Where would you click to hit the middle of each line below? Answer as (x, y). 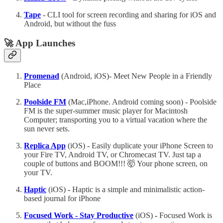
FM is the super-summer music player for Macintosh (106, 111)
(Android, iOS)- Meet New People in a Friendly (136, 76)
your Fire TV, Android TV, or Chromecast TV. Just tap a (112, 154)
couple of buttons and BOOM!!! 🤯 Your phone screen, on (116, 163)
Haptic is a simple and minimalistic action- (137, 189)
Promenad (42, 76)
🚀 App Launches (40, 43)
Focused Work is (185, 215)
